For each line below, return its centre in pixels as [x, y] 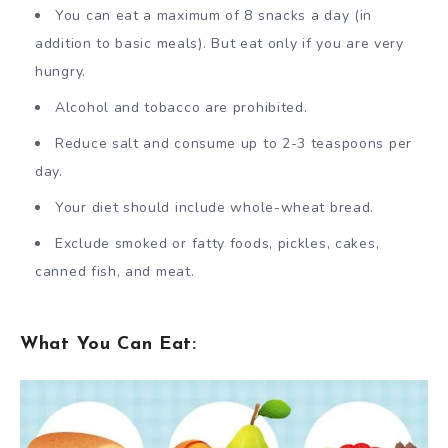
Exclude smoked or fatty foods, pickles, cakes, [217, 243]
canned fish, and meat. [115, 271]
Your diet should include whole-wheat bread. [215, 207]
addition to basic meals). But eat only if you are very [219, 43]
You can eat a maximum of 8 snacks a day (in [214, 15]
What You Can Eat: [108, 344]
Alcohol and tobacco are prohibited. [181, 107]
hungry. [60, 71]
